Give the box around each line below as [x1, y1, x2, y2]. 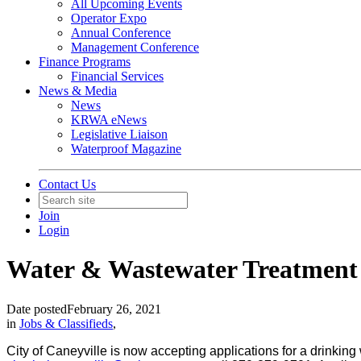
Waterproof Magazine [71, 142, 181, 156]
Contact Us [39, 177, 96, 191]
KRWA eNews [71, 113, 147, 127]
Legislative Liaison [71, 127, 168, 141]
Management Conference [71, 40, 199, 54]
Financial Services [71, 69, 164, 83]
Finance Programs [39, 55, 131, 68]
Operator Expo [71, 11, 147, 25]
